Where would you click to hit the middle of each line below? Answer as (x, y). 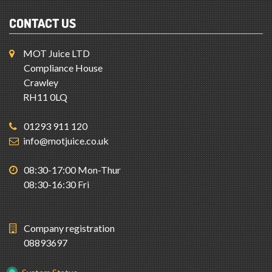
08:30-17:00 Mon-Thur (72, 170)
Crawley (41, 82)
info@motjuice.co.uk (66, 141)
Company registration (69, 228)
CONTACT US (42, 23)
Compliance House (63, 68)
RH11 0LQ (45, 97)
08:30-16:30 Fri (56, 184)
